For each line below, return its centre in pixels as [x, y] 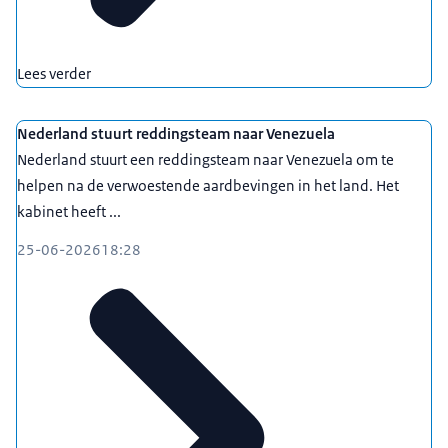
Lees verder [54, 73]
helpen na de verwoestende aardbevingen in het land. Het [208, 185]
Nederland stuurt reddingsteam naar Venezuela [176, 133]
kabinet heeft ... [69, 211]
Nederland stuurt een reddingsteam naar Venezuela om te [205, 159]
